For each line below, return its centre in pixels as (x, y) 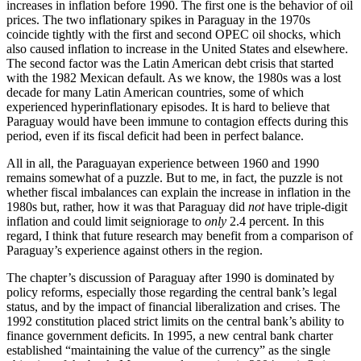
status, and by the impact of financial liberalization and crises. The (173, 306)
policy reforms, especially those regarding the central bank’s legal (172, 292)
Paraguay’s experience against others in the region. (135, 250)
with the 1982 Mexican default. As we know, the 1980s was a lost (174, 77)
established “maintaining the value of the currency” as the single (168, 350)
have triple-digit (306, 206)
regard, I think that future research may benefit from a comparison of (180, 235)
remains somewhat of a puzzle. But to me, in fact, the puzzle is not (174, 177)
